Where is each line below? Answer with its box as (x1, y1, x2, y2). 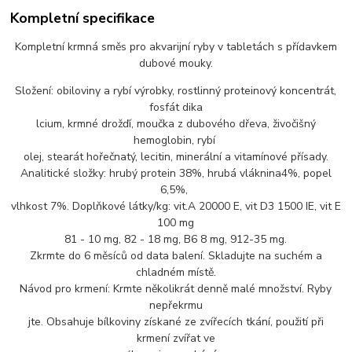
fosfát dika (148, 99, 203, 115)
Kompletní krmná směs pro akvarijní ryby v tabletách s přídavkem (14, 38, 337, 54)
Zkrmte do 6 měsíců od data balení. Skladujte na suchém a (29, 247, 322, 263)
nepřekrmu (148, 297, 203, 313)
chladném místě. (135, 264, 216, 280)
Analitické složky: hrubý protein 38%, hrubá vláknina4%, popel (20, 165, 332, 181)
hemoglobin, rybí (133, 132, 218, 148)
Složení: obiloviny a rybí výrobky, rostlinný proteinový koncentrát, (15, 82, 337, 98)
